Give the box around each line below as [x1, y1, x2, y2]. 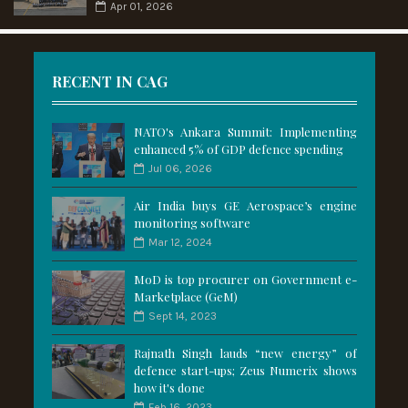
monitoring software [133, 215, 250, 231]
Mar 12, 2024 [148, 236, 212, 250]
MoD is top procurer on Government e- [133, 271, 357, 288]
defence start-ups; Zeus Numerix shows [133, 362, 357, 379]
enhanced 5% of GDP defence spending [133, 141, 343, 158]
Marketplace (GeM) [133, 289, 238, 305]
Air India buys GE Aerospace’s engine [133, 198, 357, 214]
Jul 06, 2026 [148, 162, 212, 176]
